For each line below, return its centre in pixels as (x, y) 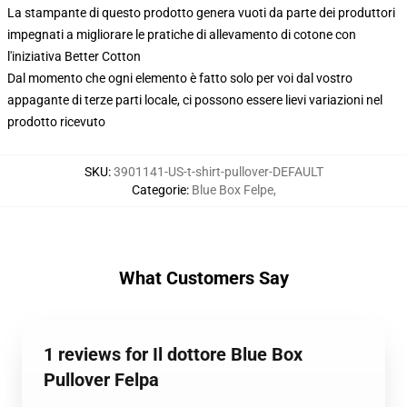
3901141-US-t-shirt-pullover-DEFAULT (218, 172)
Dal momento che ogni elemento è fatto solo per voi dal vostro (180, 78)
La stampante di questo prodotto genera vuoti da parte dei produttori (201, 13)
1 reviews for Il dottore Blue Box (173, 354)
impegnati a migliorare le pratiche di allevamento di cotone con (182, 35)
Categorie (159, 190)
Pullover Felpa (101, 380)
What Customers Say (203, 278)
